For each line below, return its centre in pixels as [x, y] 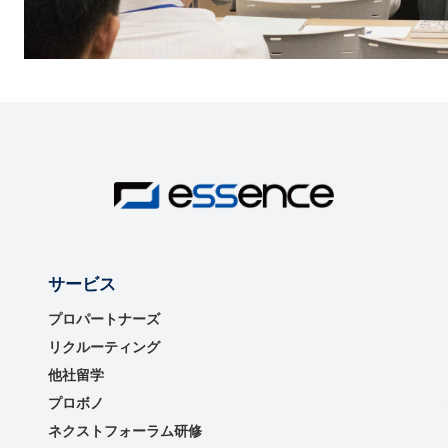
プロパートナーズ [104, 319]
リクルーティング [104, 347]
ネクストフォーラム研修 [125, 431]
